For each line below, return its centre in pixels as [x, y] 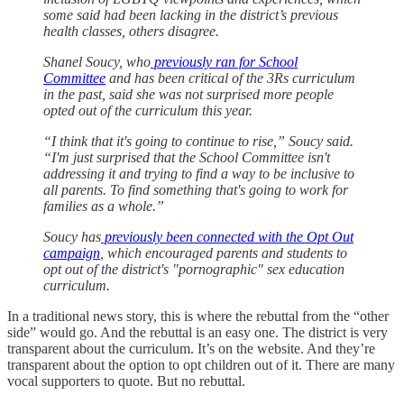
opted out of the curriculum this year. [148, 110]
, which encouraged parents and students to [224, 252]
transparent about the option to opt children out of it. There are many [201, 364]
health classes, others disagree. [131, 31]
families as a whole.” [104, 206]
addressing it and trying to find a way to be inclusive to [199, 173]
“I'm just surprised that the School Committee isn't [187, 157]
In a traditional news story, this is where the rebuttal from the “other [198, 316]
